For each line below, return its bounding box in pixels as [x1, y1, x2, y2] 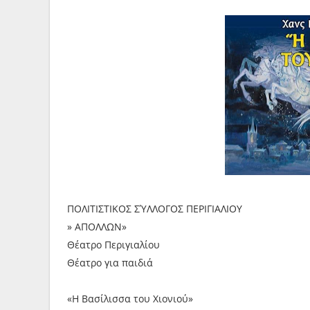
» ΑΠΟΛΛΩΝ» [67, 220, 127, 233]
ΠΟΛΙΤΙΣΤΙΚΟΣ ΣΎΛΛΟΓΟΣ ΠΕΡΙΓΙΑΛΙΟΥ [67, 202, 242, 215]
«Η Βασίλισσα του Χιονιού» [67, 292, 193, 305]
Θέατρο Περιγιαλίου [67, 238, 160, 251]
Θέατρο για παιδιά [67, 256, 153, 269]
